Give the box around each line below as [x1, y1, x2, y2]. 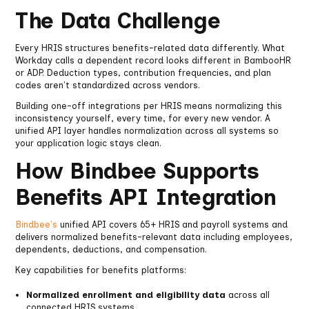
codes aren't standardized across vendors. [15, 80, 201, 91]
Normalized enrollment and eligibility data [26, 290, 226, 301]
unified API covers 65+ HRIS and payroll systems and [57, 219, 288, 230]
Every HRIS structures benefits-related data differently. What [15, 43, 286, 54]
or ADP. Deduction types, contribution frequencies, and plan [15, 68, 272, 79]
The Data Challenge [15, 8, 221, 34]
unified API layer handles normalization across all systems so [15, 126, 279, 137]
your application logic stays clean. [15, 138, 162, 149]
